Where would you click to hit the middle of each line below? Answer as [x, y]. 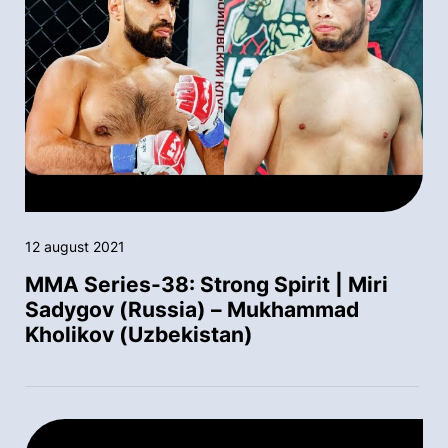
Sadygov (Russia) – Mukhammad [192, 310]
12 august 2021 [75, 247]
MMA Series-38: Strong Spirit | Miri [206, 285]
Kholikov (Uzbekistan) [139, 335]
